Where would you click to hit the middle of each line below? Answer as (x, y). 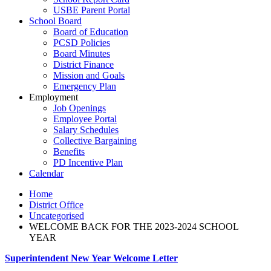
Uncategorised (57, 216)
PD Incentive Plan (88, 162)
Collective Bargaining (95, 141)
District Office (56, 205)
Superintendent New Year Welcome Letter (91, 258)
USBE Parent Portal (92, 10)
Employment (54, 97)
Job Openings (80, 108)
